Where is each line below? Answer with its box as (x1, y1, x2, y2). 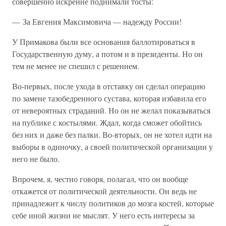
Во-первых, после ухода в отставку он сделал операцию (12, 81, 205, 91)
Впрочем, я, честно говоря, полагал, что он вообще (12, 174, 188, 184)
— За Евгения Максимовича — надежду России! (12, 16, 182, 27)
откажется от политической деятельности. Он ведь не (12, 186, 197, 196)
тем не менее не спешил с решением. (12, 61, 139, 71)
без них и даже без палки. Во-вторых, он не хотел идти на (12, 129, 212, 140)
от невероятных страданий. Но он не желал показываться (12, 105, 210, 116)
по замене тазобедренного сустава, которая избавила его (12, 93, 206, 103)
